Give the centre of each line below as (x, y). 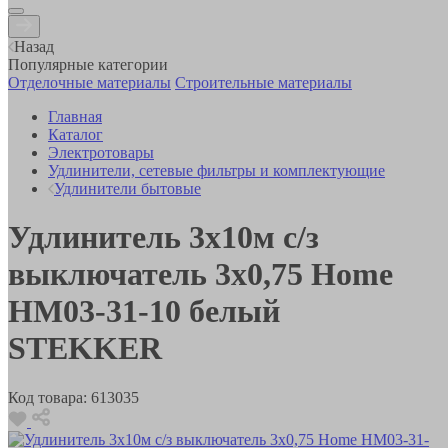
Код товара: (47, 397)
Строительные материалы (263, 82)
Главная (75, 116)
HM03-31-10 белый (144, 311)
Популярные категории (88, 64)
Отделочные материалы (89, 82)
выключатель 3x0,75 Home (200, 274)
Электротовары (101, 152)
